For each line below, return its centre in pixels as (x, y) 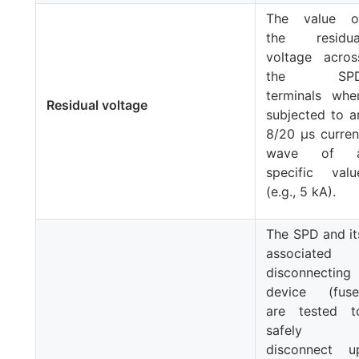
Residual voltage (97, 105)
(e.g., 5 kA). (301, 191)
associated (299, 253)
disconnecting (309, 272)
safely (284, 330)
